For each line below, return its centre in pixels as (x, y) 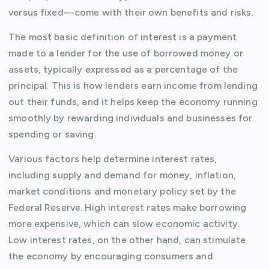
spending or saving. (52, 134)
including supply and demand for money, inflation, (122, 175)
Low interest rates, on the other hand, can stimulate (127, 240)
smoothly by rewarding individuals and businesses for (131, 118)
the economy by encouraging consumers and (111, 256)
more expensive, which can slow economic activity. (124, 224)
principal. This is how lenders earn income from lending (133, 86)
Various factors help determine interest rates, (113, 159)
